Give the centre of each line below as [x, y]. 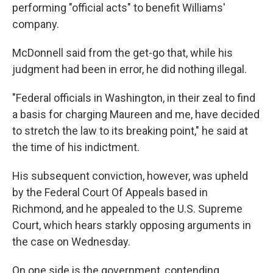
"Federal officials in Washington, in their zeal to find [134, 98]
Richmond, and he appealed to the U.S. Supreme [127, 209]
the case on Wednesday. [71, 242]
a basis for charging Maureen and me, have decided [136, 114]
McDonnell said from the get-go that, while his [122, 53]
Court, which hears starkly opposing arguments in [132, 225]
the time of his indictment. [76, 147]
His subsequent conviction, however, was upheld [130, 176]
